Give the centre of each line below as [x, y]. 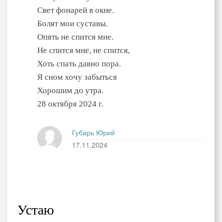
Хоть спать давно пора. [79, 63]
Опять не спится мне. [75, 37]
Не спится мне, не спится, [83, 50]
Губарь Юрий [93, 132]
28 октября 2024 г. [70, 104]
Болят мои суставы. [72, 23]
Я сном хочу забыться [77, 77]
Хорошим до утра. [70, 90]
